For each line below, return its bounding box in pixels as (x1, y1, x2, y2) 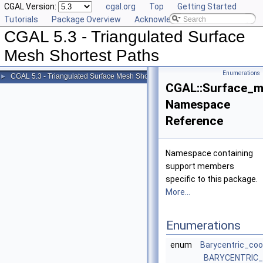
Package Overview (52, 15, 121, 24)
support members (166, 161, 234, 171)
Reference (166, 114, 223, 128)
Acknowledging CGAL (134, 15, 213, 24)
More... (166, 187, 190, 197)
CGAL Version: (4, 2, 58, 11)
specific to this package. (166, 174, 258, 184)
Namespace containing (166, 149, 253, 158)
